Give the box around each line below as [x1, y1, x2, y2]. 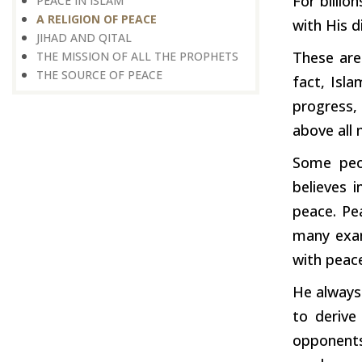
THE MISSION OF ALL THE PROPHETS [36, 48, 238, 65]
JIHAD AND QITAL [36, 30, 132, 46]
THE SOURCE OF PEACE [36, 67, 162, 83]
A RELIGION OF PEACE [36, 11, 157, 27]
